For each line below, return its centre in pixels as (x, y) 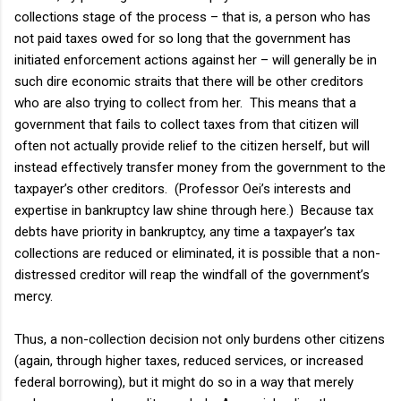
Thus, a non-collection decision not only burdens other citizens (200, 339)
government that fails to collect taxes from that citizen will (187, 124)
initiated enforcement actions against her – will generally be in (196, 60)
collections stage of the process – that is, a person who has (192, 17)
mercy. (34, 296)
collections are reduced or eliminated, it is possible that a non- (197, 253)
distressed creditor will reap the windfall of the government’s (192, 274)
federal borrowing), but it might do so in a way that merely (184, 382)
